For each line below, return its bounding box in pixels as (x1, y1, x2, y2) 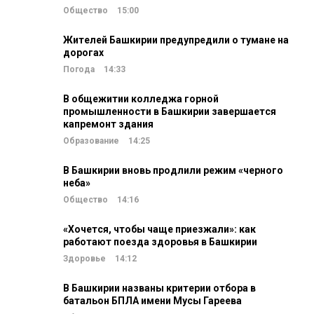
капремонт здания (63, 118, 153, 130)
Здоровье (63, 254, 106, 264)
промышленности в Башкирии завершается (63, 106, 276, 117)
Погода (63, 64, 95, 74)
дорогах (63, 47, 104, 58)
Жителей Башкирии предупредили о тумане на (63, 34, 289, 46)
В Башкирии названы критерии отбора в (63, 282, 256, 294)
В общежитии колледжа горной (63, 93, 219, 104)
